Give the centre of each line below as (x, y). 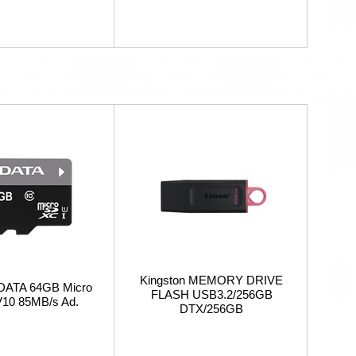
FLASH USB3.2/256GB (211, 294)
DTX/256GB (211, 309)
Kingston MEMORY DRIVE (211, 280)
